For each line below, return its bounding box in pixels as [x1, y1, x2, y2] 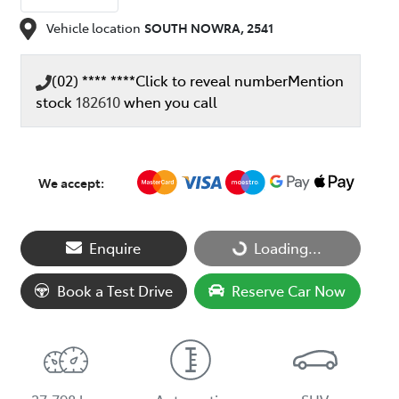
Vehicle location [46, 19, 141, 37]
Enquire [89, 238, 142, 258]
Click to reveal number [135, 70, 288, 91]
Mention [288, 70, 344, 91]
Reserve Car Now [232, 281, 346, 301]
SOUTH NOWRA [144, 19, 240, 37]
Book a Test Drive [57, 281, 174, 301]
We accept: [38, 173, 104, 191]
